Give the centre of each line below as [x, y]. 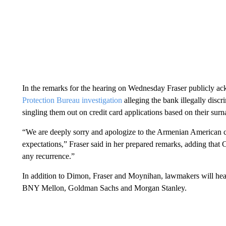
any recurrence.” [48, 156]
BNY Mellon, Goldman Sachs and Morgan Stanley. [104, 188]
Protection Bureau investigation [72, 100]
